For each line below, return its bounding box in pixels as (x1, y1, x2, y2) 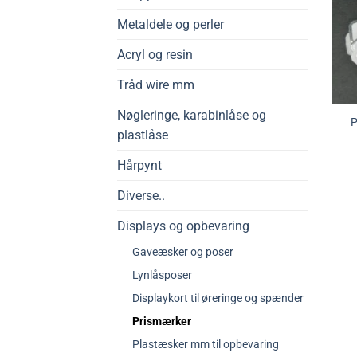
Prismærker (132, 314, 191, 328)
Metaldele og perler (117, 16, 224, 32)
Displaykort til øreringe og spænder (132, 291, 304, 305)
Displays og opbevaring (117, 218, 249, 233)
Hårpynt (117, 157, 162, 173)
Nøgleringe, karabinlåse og (117, 107, 266, 123)
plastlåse (117, 127, 168, 143)
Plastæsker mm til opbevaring (132, 337, 279, 351)
